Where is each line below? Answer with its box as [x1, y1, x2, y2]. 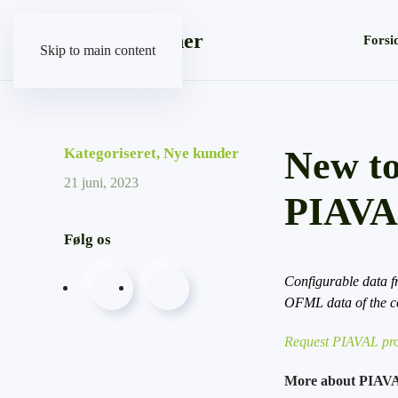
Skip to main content [40, 43, 155, 58]
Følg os [64, 231, 111, 248]
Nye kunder [163, 145, 239, 162]
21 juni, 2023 [64, 175, 139, 190]
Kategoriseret [64, 145, 156, 162]
